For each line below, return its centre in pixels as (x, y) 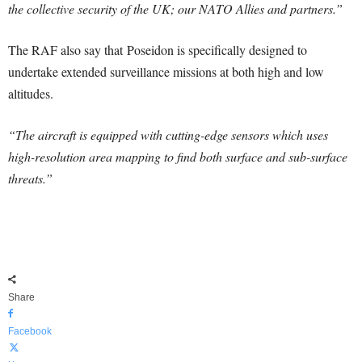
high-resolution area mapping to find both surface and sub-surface (178, 156)
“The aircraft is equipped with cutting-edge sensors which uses (168, 135)
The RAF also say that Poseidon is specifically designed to (158, 50)
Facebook (30, 331)
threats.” (30, 178)
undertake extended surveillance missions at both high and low (166, 72)
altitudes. (31, 93)
